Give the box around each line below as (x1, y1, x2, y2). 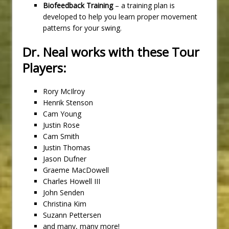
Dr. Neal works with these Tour (22, 43, 199, 60)
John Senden (43, 187, 84, 197)
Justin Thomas (43, 142, 90, 152)
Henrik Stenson (43, 97, 93, 107)
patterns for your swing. (43, 22, 122, 33)
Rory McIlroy (43, 86, 85, 96)
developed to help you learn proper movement (43, 11, 197, 21)
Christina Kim (43, 198, 86, 209)
